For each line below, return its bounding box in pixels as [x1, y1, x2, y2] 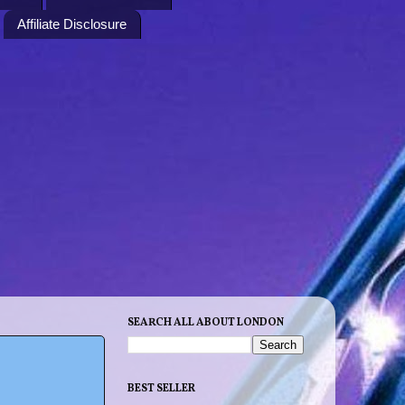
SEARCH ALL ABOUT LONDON [127, 315, 284, 330]
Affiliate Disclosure [16, 16, 127, 33]
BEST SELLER [127, 381, 195, 396]
